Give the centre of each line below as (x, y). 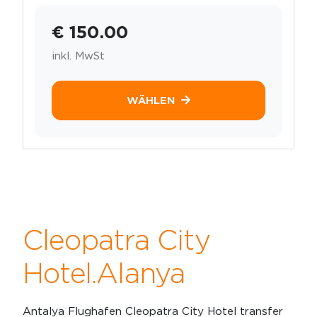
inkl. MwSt (78, 55)
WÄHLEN (151, 100)
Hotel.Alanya (104, 272)
